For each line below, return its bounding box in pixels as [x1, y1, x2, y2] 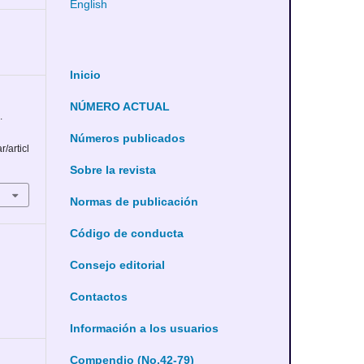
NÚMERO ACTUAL [70, 100, 170, 113]
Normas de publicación [70, 195, 198, 208]
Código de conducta [70, 227, 184, 240]
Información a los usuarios [70, 322, 219, 335]
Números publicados [70, 132, 185, 145]
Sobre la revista [70, 163, 156, 176]
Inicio [70, 68, 101, 81]
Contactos [70, 290, 128, 303]
